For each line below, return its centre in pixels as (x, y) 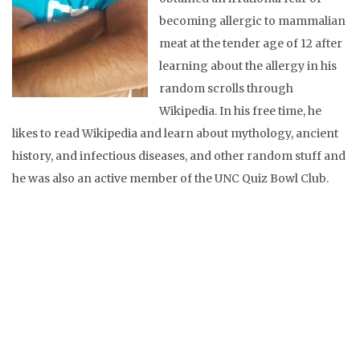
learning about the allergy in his (248, 66)
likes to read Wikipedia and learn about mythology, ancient (175, 134)
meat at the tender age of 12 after (251, 44)
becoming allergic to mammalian (252, 21)
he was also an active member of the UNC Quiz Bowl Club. (170, 179)
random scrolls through (226, 89)
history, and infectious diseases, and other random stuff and (179, 156)
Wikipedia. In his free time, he (240, 111)
